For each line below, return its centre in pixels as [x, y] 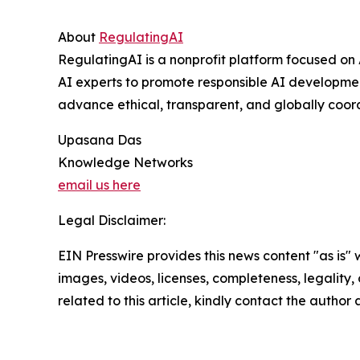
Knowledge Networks [125, 162]
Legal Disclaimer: [112, 220]
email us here [99, 184]
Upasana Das [100, 139]
